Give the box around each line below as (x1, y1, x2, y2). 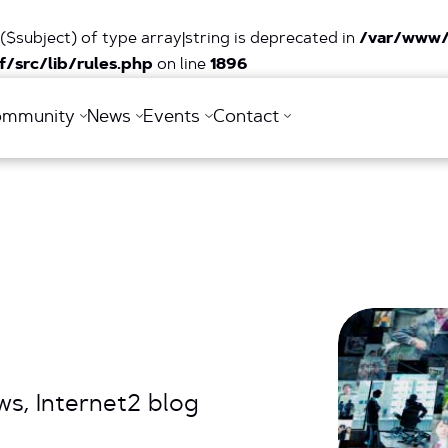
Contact (212, 109, 284, 127)
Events (143, 109, 206, 127)
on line (153, 57, 210, 73)
